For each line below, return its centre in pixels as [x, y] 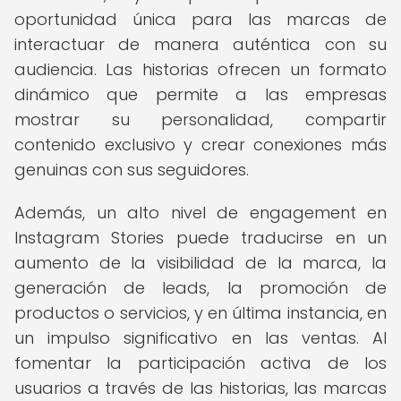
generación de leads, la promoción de [200, 288]
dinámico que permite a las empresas [200, 94]
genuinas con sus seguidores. [132, 170]
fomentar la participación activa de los [200, 363]
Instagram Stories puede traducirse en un [200, 238]
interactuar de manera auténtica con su [200, 44]
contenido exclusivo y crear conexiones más [200, 145]
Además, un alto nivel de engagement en [200, 213]
